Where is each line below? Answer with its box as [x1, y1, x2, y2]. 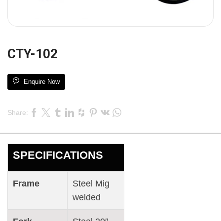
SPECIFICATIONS [13, 149, 103, 162]
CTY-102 [7, 46, 58, 62]
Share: [7, 109, 28, 117]
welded [73, 192, 101, 203]
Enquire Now [24, 78, 60, 86]
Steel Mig [73, 179, 110, 189]
